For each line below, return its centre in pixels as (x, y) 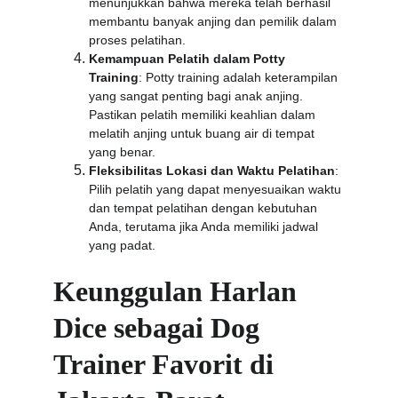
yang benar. (122, 152)
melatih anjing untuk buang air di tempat (203, 133)
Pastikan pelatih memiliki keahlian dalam (204, 115)
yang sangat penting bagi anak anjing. (198, 96)
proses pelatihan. (137, 40)
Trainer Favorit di (167, 364)
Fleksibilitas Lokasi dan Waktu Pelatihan (212, 171)
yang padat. (122, 245)
